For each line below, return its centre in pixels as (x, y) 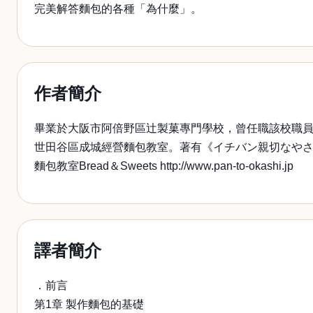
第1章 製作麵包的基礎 (89, 304)
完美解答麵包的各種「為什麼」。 (118, 9)
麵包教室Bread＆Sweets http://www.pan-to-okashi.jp (164, 166)
